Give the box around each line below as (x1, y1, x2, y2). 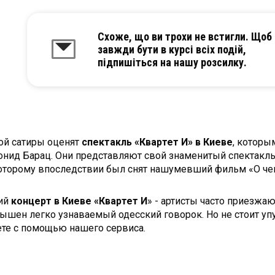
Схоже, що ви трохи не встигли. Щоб (98, 30, 272, 44)
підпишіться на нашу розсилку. (98, 56, 247, 69)
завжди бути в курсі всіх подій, (98, 43, 246, 56)
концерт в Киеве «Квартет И (11, 195, 147, 207)
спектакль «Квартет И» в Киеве (82, 136, 233, 148)
